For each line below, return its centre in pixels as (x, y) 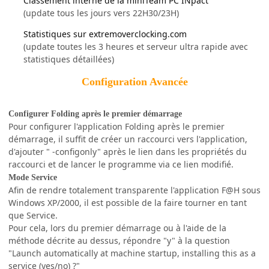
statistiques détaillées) (69, 59)
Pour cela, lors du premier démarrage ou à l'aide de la (117, 228)
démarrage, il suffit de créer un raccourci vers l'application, (128, 139)
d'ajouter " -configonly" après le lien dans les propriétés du (128, 151)
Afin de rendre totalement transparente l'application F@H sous (134, 190)
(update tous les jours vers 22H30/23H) (101, 13)
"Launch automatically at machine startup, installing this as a (132, 253)
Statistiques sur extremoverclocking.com (105, 34)
